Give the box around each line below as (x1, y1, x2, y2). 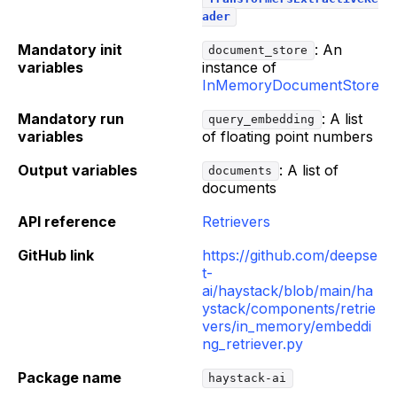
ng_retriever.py (202, 334, 303, 353)
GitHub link (18, 245, 94, 264)
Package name (18, 368, 121, 386)
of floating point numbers (202, 127, 373, 145)
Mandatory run (18, 109, 124, 128)
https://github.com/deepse (202, 245, 378, 264)
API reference (18, 212, 116, 230)
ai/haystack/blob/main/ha (202, 281, 373, 300)
